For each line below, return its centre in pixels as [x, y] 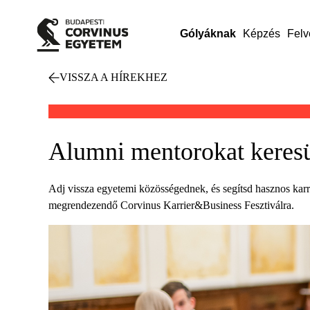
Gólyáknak [208, 34]
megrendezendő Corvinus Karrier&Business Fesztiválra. [171, 205]
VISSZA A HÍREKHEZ [113, 77]
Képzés [261, 34]
